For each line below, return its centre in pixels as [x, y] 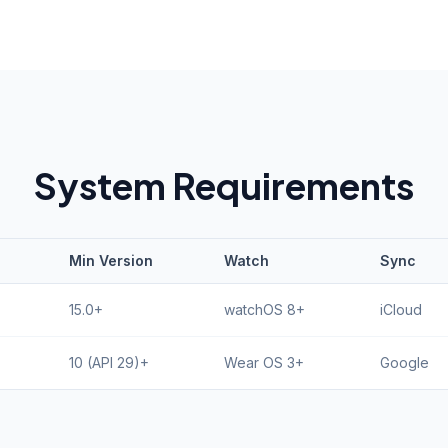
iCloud [400, 309]
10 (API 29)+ [108, 362]
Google [404, 362]
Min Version [110, 260]
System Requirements [224, 185]
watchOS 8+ [264, 309]
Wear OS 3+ [264, 362]
